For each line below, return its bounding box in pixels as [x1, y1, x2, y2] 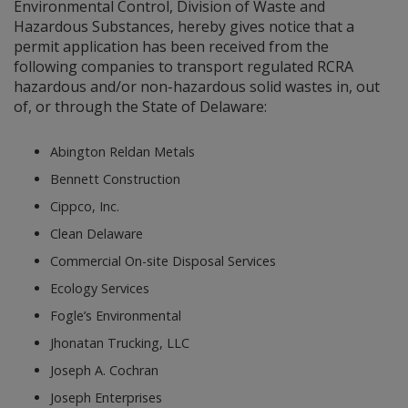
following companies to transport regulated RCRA [14, 56, 353, 76]
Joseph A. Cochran [50, 362, 158, 380]
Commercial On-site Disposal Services [50, 252, 276, 270]
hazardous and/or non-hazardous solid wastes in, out [14, 76, 380, 97]
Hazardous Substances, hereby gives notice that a [14, 16, 354, 36]
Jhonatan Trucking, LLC [50, 334, 189, 352]
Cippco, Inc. [50, 198, 119, 216]
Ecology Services [50, 280, 149, 298]
